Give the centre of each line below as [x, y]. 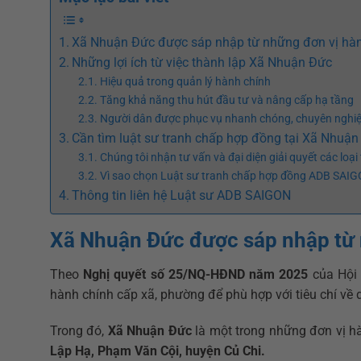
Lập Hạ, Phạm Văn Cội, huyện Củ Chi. [158, 351]
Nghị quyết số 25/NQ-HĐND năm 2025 [196, 274]
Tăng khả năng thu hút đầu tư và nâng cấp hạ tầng [226, 101]
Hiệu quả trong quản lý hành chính [185, 82]
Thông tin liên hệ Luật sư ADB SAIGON [182, 196]
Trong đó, [79, 331]
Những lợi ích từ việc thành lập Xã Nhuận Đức [202, 63]
